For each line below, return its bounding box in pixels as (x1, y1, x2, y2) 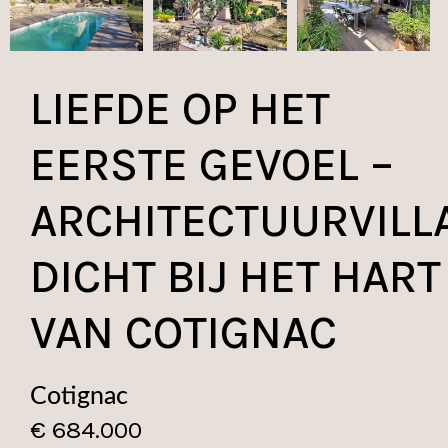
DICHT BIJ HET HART (30, 250, 441, 304)
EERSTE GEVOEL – (30, 138, 394, 192)
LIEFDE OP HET (30, 82, 330, 136)
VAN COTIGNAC (30, 306, 337, 360)
